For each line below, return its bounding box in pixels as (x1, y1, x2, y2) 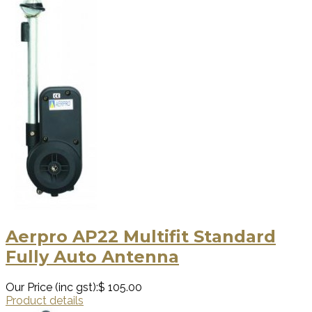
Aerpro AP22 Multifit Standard (6, 226, 276, 247)
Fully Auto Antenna (6, 246, 179, 267)
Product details (6, 293, 84, 307)
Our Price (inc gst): (6, 280, 98, 294)
